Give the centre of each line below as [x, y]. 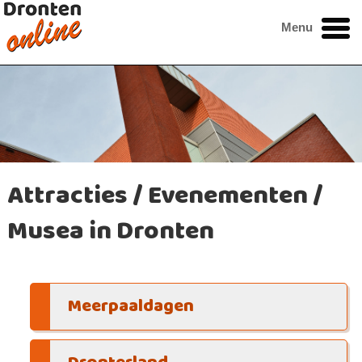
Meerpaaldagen [130, 307]
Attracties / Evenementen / [166, 196]
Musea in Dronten [111, 231]
